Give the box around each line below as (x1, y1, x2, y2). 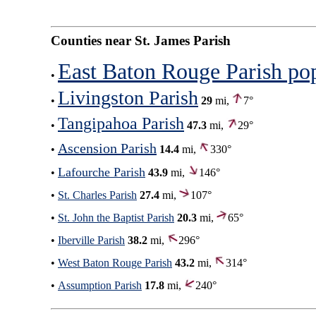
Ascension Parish (58, 140, 157, 156)
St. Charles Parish (58, 188, 137, 201)
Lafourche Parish (58, 164, 145, 179)
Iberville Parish (58, 233, 125, 246)
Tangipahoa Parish (58, 114, 184, 133)
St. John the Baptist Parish (58, 211, 174, 224)
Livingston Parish (58, 86, 198, 109)
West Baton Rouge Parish (58, 256, 172, 269)
